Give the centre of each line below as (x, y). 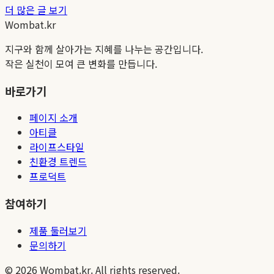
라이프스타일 (57, 147)
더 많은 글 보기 (36, 9)
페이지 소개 (54, 118)
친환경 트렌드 (58, 162)
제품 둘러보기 (58, 230)
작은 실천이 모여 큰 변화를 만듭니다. (81, 63)
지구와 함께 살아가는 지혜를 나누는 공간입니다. (104, 49)
